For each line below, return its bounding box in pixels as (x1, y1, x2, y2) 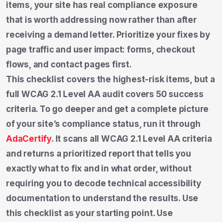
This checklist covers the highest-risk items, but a (6, 74, 215, 84)
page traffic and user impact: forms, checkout (6, 44, 195, 55)
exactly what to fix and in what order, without (6, 163, 192, 173)
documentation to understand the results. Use (6, 193, 199, 203)
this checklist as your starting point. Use (6, 208, 173, 218)
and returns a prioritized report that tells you (6, 148, 191, 159)
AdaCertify (6, 133, 52, 144)
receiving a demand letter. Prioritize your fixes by (6, 29, 210, 40)
